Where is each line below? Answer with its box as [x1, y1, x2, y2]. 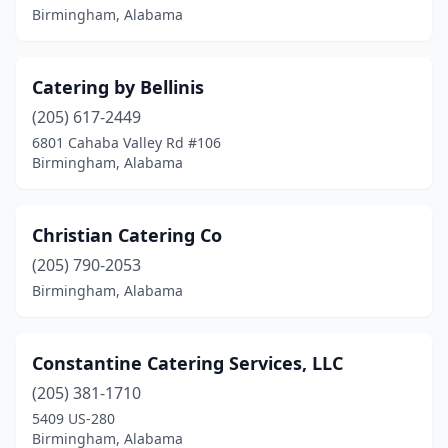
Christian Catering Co [32, 223, 222, 247]
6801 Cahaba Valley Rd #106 [32, 133, 221, 152]
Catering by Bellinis [32, 75, 204, 99]
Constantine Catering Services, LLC [32, 351, 343, 375]
